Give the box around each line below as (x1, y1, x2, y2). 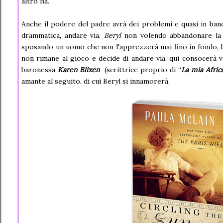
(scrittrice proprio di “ (102, 65, 181, 74)
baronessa (21, 65, 58, 74)
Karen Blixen (58, 65, 102, 74)
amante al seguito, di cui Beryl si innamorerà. (21, 77, 170, 86)
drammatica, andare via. (21, 31, 104, 40)
